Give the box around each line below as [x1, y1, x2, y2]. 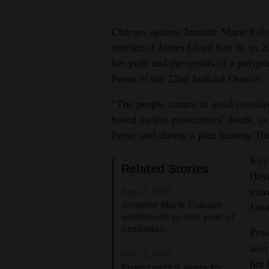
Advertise [10, 153, 49, 166]
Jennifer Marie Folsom [121, 198, 222, 212]
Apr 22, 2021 [121, 187, 172, 197]
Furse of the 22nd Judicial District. [112, 71, 264, 86]
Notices [10, 126, 40, 140]
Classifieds [10, 83, 53, 97]
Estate [10, 56, 35, 70]
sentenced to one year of [121, 210, 234, 224]
